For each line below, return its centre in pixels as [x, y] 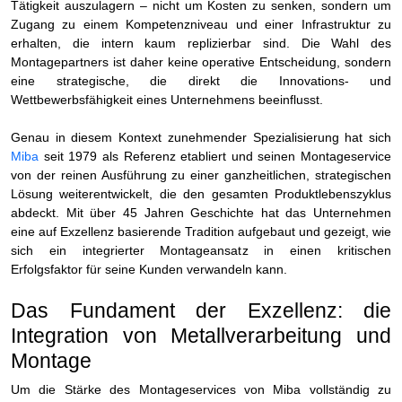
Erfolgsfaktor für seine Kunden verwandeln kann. [149, 269]
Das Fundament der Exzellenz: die [201, 310]
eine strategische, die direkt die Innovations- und [201, 80]
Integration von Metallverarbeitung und [201, 335]
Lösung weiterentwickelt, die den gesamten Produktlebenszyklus [201, 193]
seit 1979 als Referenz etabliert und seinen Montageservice [215, 156]
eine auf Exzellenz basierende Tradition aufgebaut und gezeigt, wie [201, 231]
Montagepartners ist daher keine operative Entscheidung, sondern [201, 61]
